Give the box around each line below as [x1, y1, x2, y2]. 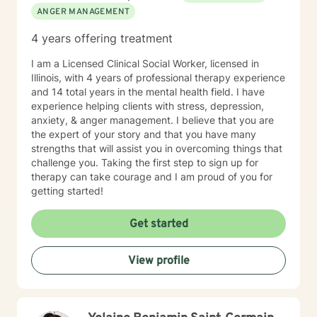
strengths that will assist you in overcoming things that [31, 142, 282, 154]
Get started [129, 217, 188, 231]
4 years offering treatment [31, 31, 173, 45]
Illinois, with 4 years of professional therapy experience [31, 71, 285, 83]
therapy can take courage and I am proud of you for [31, 171, 272, 183]
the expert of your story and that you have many [31, 128, 256, 140]
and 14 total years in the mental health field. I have [31, 86, 265, 98]
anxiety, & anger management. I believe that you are [31, 114, 274, 126]
